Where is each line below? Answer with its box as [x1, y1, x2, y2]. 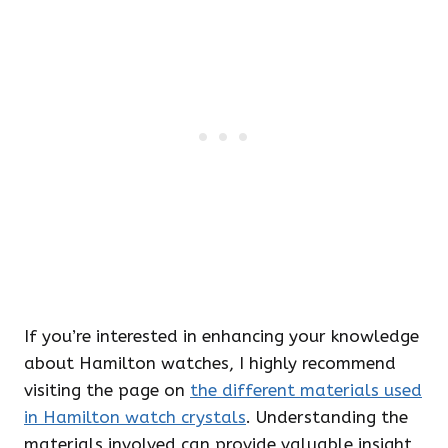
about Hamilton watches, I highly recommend [24, 353, 396, 373]
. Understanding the [246, 407, 408, 427]
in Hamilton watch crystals [24, 407, 246, 427]
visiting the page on [24, 380, 190, 400]
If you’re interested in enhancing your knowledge [24, 326, 419, 346]
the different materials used [190, 380, 422, 400]
